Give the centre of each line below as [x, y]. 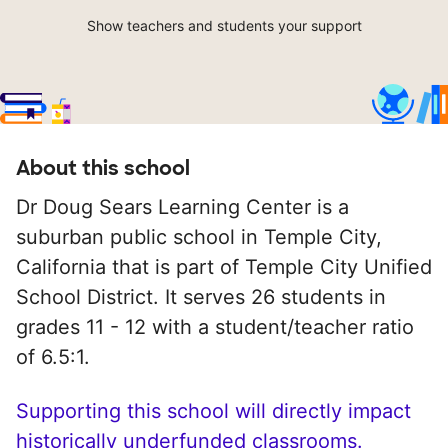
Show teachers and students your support [224, 26]
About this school [103, 168]
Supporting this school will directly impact [213, 411]
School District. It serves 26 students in [201, 297]
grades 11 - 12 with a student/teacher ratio [215, 327]
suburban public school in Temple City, [199, 237]
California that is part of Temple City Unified [224, 267]
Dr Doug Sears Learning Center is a [182, 207]
